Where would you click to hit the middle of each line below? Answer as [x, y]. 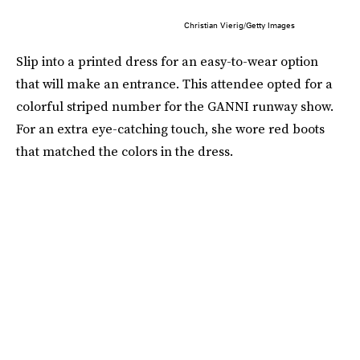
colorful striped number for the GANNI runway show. [175, 106]
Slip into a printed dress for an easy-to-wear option [167, 61]
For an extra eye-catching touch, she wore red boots [170, 129]
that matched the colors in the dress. [125, 151]
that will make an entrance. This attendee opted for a [174, 84]
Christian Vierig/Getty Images [239, 25]
